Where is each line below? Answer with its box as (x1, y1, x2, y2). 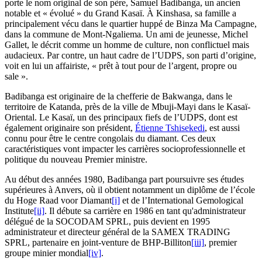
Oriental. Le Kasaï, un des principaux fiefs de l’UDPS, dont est (5, 112, 237, 123)
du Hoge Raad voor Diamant (5, 195, 112, 206)
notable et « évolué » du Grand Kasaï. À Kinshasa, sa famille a (5, 8, 236, 19)
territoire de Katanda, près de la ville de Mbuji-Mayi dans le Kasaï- (5, 102, 250, 112)
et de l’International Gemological (120, 195, 243, 206)
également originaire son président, (5, 123, 135, 133)
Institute (5, 206, 34, 216)
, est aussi (205, 123, 240, 133)
